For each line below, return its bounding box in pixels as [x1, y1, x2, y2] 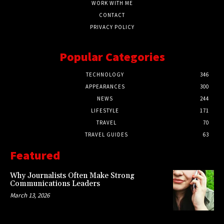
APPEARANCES [85, 82, 125, 90]
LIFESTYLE [91, 106, 119, 114]
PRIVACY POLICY [89, 23, 134, 30]
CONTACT [99, 11, 125, 18]
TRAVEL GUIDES [85, 130, 128, 138]
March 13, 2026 [10, 190, 49, 199]
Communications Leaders [10, 178, 100, 188]
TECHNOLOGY [86, 70, 124, 78]
